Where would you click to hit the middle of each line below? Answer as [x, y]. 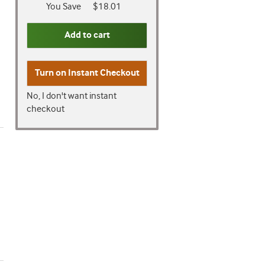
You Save [64, 7]
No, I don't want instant [72, 96]
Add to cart [87, 35]
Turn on [51, 73]
